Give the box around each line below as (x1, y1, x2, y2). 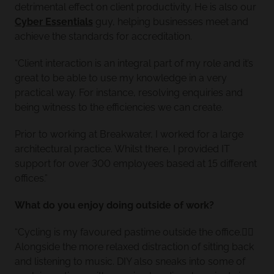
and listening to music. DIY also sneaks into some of (15, 256, 245, 267)
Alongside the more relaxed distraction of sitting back (15, 241, 254, 253)
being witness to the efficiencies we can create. (15, 102, 223, 113)
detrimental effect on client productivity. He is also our (15, 1, 256, 13)
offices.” (15, 172, 48, 184)
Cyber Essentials (15, 16, 93, 28)
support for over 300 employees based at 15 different (15, 158, 257, 169)
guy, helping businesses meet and (93, 16, 248, 28)
